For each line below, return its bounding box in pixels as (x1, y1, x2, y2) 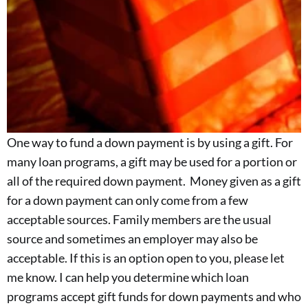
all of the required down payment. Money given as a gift (7, 173, 301, 189)
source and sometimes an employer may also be (7, 231, 258, 247)
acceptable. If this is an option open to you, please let (7, 250, 285, 266)
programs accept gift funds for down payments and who (7, 289, 301, 305)
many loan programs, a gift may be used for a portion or (7, 154, 297, 170)
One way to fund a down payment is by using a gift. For (7, 135, 293, 151)
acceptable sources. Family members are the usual (7, 212, 272, 228)
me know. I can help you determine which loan (7, 269, 249, 285)
